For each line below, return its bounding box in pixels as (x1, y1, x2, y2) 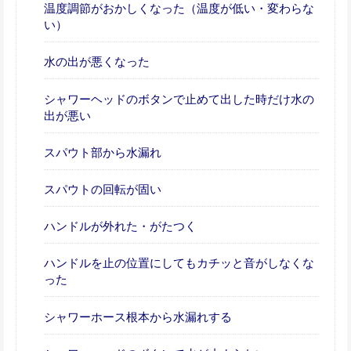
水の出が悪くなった (44, 55, 150, 69)
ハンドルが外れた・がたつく (44, 219, 197, 233)
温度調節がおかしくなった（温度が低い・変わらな (44, 2, 314, 16)
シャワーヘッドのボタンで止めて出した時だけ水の (44, 92, 314, 106)
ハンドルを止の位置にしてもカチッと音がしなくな (44, 256, 314, 270)
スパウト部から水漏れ (44, 145, 161, 159)
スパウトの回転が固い (44, 183, 161, 197)
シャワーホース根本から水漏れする (44, 309, 232, 324)
